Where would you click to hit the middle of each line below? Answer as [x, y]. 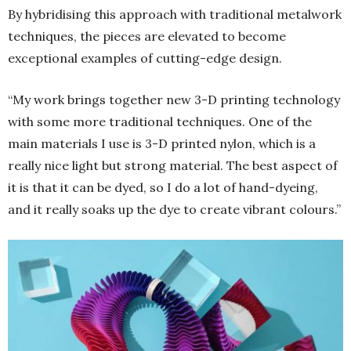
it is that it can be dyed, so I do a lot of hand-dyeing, [163, 188]
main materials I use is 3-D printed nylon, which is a [162, 144]
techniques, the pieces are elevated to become [147, 36]
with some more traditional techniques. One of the [160, 122]
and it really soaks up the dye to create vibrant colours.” [174, 210]
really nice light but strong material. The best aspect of [173, 166]
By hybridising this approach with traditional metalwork [175, 14]
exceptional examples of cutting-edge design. [145, 58]
